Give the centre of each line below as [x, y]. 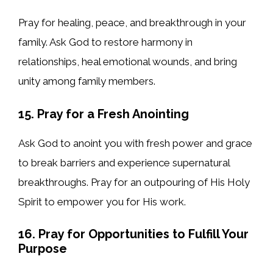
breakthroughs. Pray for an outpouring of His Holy [134, 182]
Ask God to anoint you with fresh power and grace [135, 143]
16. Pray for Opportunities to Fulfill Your [133, 234]
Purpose [43, 249]
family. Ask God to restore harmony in [105, 42]
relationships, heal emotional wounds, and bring [128, 62]
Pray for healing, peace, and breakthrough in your [132, 23]
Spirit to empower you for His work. [102, 201]
